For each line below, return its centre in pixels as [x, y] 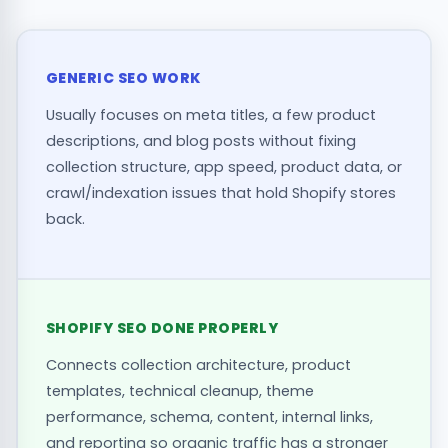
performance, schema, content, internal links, [209, 417]
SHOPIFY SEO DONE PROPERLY [161, 328]
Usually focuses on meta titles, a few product [210, 115]
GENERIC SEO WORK [123, 78]
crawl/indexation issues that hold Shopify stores [220, 193]
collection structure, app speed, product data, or [223, 167]
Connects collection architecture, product [198, 365]
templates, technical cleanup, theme [179, 391]
